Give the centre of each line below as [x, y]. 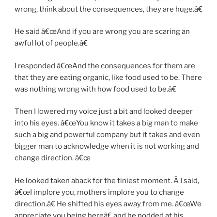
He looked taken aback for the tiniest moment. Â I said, [107, 180]
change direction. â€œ [53, 158]
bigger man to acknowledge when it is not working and [107, 147]
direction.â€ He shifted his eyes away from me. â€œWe [108, 204]
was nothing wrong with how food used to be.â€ [95, 89]
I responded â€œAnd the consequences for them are [105, 66]
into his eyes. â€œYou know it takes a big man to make [106, 123]
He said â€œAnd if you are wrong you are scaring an [102, 32]
